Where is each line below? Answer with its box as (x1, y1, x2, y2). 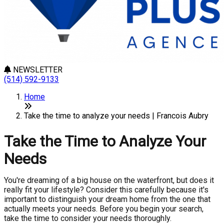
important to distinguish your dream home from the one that (4, 194, 210, 204)
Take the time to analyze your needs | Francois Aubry (24, 111, 208, 120)
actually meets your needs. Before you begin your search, (4, 204, 203, 213)
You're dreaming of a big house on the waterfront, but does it (4, 175, 214, 185)
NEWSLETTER (11, 65, 62, 74)
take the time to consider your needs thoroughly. (4, 213, 171, 223)
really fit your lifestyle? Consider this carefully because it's (4, 185, 208, 194)
